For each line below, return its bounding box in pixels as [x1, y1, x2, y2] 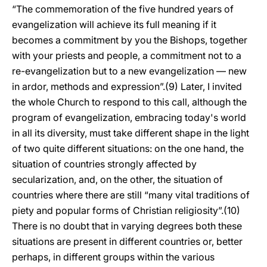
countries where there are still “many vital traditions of [12, 189, 250, 201]
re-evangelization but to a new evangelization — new [12, 65, 247, 77]
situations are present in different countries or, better [12, 235, 243, 247]
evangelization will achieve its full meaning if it [12, 18, 216, 30]
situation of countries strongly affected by [12, 158, 197, 170]
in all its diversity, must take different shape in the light [12, 127, 249, 139]
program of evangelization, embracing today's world [12, 111, 246, 123]
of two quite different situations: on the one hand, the [12, 142, 244, 154]
